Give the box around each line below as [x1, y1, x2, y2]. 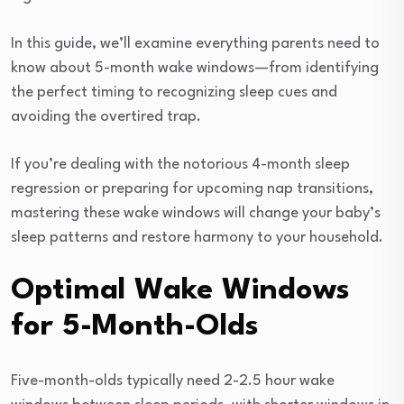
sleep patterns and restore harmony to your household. [11, 229, 383, 245]
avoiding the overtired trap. [11, 108, 201, 124]
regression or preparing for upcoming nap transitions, [11, 180, 373, 197]
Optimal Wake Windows [11, 275, 350, 306]
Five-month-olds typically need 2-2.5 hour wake [11, 372, 335, 389]
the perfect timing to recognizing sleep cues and [11, 84, 337, 100]
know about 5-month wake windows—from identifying [11, 60, 379, 76]
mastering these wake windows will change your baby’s [11, 205, 381, 221]
